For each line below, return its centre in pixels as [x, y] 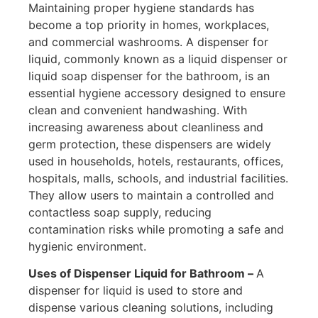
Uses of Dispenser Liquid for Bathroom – [142, 274]
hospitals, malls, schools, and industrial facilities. [158, 179]
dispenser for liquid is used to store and [136, 291]
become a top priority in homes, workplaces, [149, 25]
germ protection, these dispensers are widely [150, 144]
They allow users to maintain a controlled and [151, 196]
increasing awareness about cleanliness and [146, 127]
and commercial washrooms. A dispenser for [148, 42]
